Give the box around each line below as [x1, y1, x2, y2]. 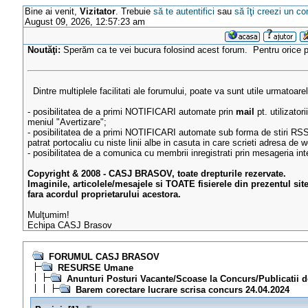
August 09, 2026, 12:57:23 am [24, 16, 145, 27]
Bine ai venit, [24, 6, 80, 16]
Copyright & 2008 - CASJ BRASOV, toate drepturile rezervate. [27, 168, 287, 179]
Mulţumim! [27, 210, 70, 220]
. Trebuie [115, 6, 153, 16]
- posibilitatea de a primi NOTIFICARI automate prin [27, 107, 236, 117]
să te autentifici [153, 6, 214, 16]
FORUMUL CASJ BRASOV [48, 252, 159, 262]
